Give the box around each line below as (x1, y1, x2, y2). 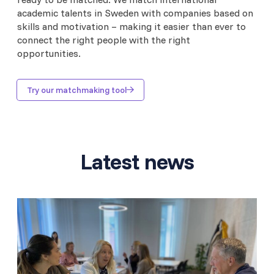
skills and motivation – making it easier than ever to (17, 20, 246, 32)
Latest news (80, 147, 194, 175)
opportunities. (17, 46, 86, 59)
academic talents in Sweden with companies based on (17, 6, 253, 19)
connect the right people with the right (17, 33, 190, 46)
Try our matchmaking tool (27, 84, 127, 95)
